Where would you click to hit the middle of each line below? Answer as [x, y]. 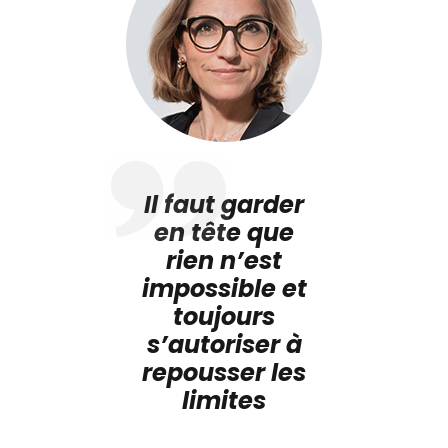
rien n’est [224, 260]
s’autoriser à [224, 344]
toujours [224, 316]
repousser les [224, 372]
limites [224, 400]
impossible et [224, 288]
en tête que [224, 232]
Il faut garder [224, 204]
